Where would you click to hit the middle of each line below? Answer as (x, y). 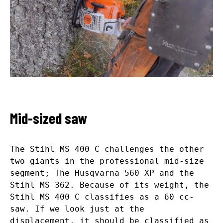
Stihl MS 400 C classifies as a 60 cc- (102, 197)
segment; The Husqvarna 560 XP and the (102, 173)
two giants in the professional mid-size (107, 161)
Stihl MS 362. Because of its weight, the (110, 185)
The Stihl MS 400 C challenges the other (107, 149)
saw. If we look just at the (77, 209)
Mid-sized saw (49, 118)
